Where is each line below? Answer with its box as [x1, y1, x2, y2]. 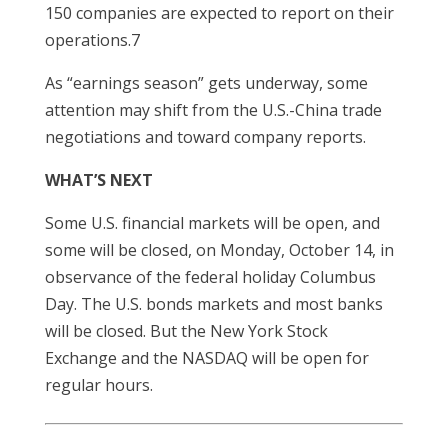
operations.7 [44, 29, 140, 51]
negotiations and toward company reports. [44, 126, 366, 148]
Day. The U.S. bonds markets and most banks [44, 293, 383, 315]
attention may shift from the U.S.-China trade [44, 99, 382, 121]
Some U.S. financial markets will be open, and [44, 212, 380, 234]
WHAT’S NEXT [44, 169, 153, 191]
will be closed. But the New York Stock [44, 320, 328, 342]
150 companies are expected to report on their [44, 2, 394, 24]
